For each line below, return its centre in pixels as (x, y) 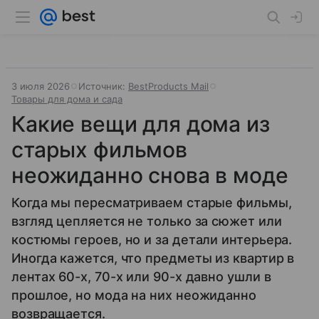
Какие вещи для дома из (141, 124)
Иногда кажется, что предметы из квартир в (153, 258)
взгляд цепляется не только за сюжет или (147, 221)
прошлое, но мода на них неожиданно (134, 295)
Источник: (103, 86)
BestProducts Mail (168, 86)
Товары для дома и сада (67, 99)
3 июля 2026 (41, 86)
